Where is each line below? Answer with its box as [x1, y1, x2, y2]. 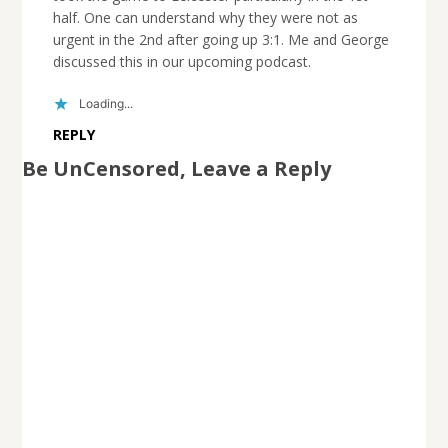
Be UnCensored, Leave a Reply [22, 154, 332, 182]
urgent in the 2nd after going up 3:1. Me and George [52, 29, 389, 49]
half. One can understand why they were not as [52, 7, 358, 27]
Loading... [78, 96, 133, 112]
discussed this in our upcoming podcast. [52, 51, 311, 71]
